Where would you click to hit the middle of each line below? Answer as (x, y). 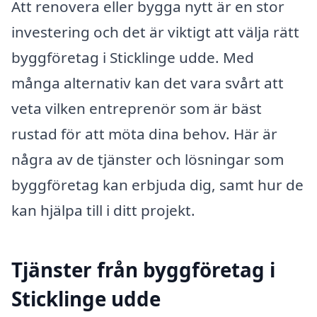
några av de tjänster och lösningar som (148, 159)
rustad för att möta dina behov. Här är (144, 133)
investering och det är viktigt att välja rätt (155, 31)
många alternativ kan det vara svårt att (148, 82)
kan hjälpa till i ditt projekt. (103, 210)
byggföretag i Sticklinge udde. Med (133, 57)
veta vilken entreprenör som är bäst (137, 108)
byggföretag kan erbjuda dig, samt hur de (157, 184)
